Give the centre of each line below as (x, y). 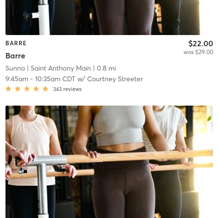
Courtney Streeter (115, 79)
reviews (72, 89)
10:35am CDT (55, 79)
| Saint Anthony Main (58, 68)
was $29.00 (198, 52)
